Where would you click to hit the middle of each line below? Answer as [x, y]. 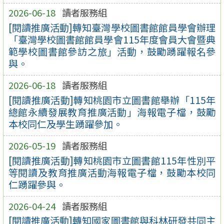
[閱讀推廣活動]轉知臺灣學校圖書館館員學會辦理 [112, 27]
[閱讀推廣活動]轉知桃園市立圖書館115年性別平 [112, 160]
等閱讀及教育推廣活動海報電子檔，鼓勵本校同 [112, 172]
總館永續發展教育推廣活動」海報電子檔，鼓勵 [112, 112]
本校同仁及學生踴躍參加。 [65, 124]
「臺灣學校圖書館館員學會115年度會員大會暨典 [112, 39]
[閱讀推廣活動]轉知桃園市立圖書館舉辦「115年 [112, 100]
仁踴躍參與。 [37, 184]
